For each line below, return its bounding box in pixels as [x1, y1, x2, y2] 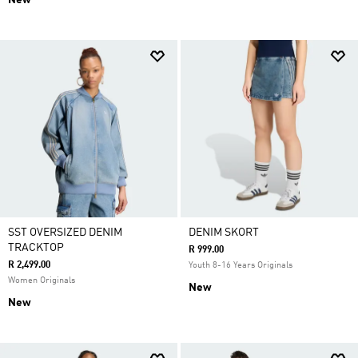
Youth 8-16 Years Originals [189, 261, 292, 270]
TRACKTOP [8, 242, 64, 253]
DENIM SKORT [189, 227, 259, 238]
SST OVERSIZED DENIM [8, 227, 122, 238]
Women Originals [8, 276, 75, 285]
